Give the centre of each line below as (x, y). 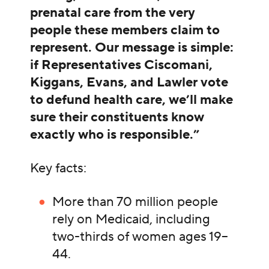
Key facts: (58, 168)
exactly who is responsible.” (114, 135)
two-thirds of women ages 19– (141, 237)
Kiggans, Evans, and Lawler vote (129, 83)
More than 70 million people (135, 202)
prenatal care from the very (112, 13)
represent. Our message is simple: (131, 48)
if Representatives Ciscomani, (121, 65)
